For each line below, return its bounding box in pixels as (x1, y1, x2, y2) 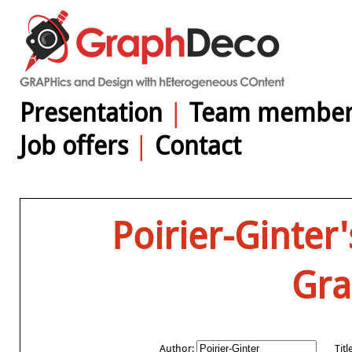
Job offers (20, 129, 128, 162)
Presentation (20, 96, 163, 129)
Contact (155, 129, 241, 162)
